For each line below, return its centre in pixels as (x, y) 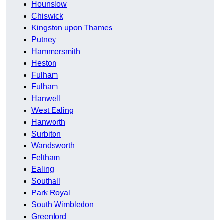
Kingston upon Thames (72, 28)
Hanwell (46, 99)
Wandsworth (53, 146)
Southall (46, 181)
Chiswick (47, 16)
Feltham (46, 158)
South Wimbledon (63, 205)
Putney (44, 40)
